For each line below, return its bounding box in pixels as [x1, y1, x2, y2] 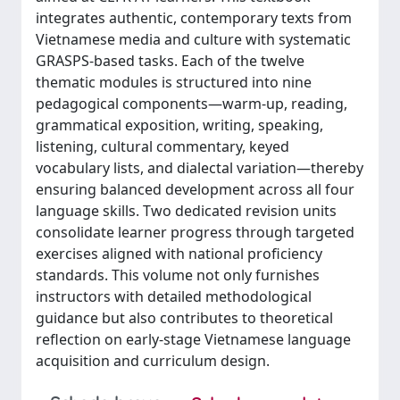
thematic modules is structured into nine [36, 72, 312, 92]
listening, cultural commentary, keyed [36, 137, 289, 156]
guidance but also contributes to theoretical [36, 308, 333, 328]
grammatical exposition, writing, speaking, [36, 115, 323, 135]
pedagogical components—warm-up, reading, [36, 94, 347, 113]
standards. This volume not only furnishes [36, 265, 320, 285]
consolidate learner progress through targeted [36, 222, 354, 242]
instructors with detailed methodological [36, 287, 312, 306]
